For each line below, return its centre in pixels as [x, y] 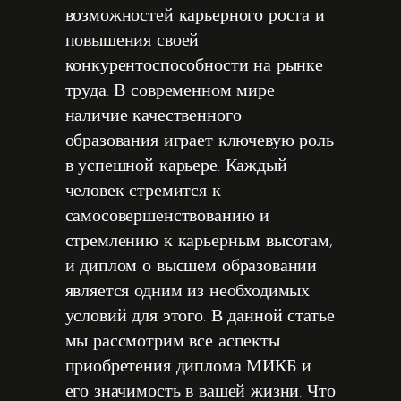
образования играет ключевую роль [199, 141]
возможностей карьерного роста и [195, 16]
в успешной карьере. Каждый [176, 166]
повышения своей [132, 41]
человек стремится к [143, 192]
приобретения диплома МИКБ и [188, 367]
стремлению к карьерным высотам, [199, 242]
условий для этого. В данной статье [200, 317]
